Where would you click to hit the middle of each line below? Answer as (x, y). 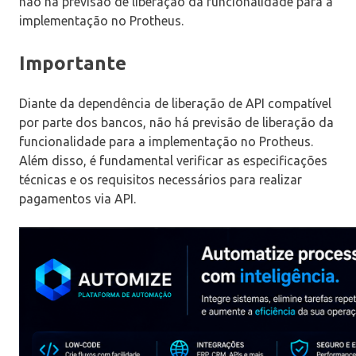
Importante (73, 64)
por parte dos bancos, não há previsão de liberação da (176, 123)
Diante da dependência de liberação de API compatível (175, 104)
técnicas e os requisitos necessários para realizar (161, 180)
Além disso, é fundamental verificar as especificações (173, 161)
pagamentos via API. (77, 199)
